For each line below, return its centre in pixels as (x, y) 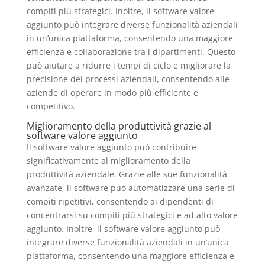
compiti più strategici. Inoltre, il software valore (120, 11)
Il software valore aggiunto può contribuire (111, 147)
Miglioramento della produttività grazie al (119, 126)
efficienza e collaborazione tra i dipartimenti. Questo (131, 52)
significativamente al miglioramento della (108, 161)
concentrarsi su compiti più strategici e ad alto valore (132, 215)
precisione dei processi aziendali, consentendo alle (128, 79)
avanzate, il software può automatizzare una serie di (130, 188)
